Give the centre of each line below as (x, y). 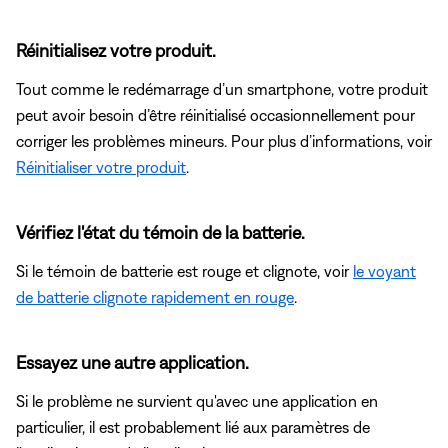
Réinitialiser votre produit (101, 167)
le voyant (384, 271)
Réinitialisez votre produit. (116, 51)
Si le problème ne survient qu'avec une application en (197, 401)
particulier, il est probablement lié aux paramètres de (193, 427)
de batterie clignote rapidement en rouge (155, 297)
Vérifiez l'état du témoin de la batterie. (160, 233)
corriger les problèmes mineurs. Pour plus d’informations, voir (224, 141)
